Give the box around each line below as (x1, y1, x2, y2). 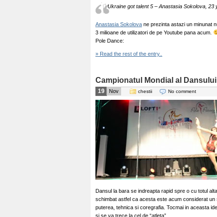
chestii (138, 89, 152, 94)
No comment (168, 89, 196, 94)
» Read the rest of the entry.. (95, 51, 162, 57)
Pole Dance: (95, 38, 124, 44)
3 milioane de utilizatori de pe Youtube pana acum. (95, 30, 213, 35)
